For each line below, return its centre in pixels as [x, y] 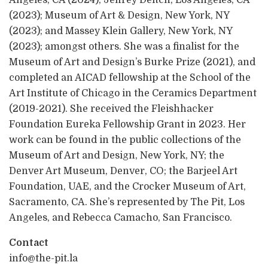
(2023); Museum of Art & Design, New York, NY [119, 15]
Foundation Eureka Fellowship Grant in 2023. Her [127, 124]
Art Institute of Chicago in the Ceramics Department [133, 93]
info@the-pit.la [43, 258]
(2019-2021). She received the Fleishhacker [111, 109]
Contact [29, 243]
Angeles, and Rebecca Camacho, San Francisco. [121, 217]
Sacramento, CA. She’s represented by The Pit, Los [127, 202]
